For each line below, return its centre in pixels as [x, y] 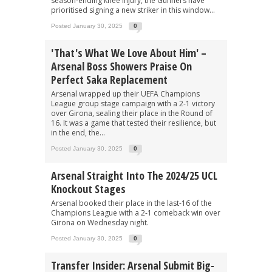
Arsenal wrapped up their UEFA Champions [125, 93]
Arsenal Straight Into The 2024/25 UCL [134, 175]
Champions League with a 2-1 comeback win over [136, 212]
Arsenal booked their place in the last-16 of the [131, 203]
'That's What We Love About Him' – [129, 53]
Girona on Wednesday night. [100, 222]
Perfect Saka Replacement [109, 79]
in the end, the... [78, 132]
